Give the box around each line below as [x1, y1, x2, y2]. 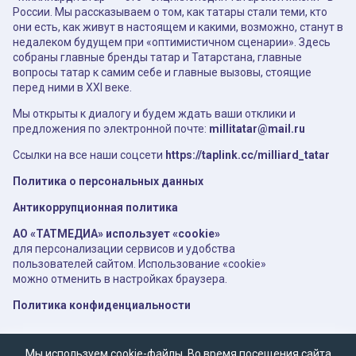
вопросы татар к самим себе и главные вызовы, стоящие [13, 66, 311, 79]
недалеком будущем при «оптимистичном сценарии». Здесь [13, 36, 331, 48]
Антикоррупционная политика [13, 201, 178, 214]
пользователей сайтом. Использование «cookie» [13, 257, 266, 270]
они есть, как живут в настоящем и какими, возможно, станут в [13, 21, 343, 33]
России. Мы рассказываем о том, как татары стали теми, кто [13, 6, 327, 18]
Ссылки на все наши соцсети [13, 149, 163, 161]
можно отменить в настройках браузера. [13, 273, 227, 285]
